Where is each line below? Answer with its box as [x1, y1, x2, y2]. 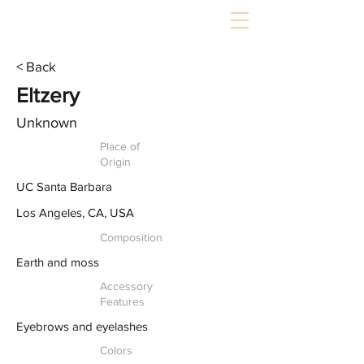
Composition [100, 231, 162, 244]
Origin [100, 155, 131, 168]
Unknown [16, 115, 77, 131]
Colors [100, 344, 132, 357]
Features [100, 295, 145, 308]
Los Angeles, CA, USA [16, 206, 134, 219]
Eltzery [16, 84, 80, 106]
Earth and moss [16, 255, 99, 269]
